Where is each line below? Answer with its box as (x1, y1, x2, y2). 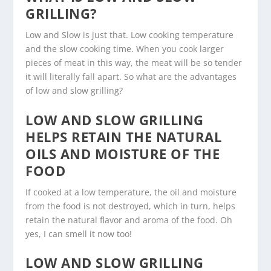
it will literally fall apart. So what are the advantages (25, 71, 237, 83)
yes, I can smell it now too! (25, 227, 132, 240)
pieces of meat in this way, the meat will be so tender (25, 57, 243, 69)
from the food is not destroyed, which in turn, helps (25, 200, 236, 212)
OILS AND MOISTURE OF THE (25, 144, 220, 163)
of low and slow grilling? (25, 85, 123, 97)
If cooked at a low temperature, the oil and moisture (25, 186, 237, 198)
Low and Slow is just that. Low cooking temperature (25, 29, 234, 41)
